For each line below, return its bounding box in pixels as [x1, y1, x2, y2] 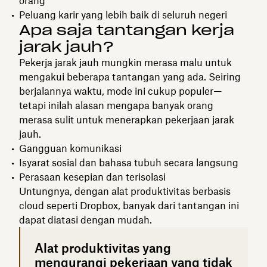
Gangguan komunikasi [19, 142, 122, 154]
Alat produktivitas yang [35, 240, 171, 256]
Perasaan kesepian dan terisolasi [19, 170, 166, 183]
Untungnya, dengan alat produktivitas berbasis [19, 185, 231, 197]
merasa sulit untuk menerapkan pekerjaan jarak [19, 113, 234, 126]
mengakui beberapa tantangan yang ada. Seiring [19, 70, 241, 83]
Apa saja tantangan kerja [19, 20, 234, 39]
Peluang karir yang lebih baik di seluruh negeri [19, 8, 227, 21]
